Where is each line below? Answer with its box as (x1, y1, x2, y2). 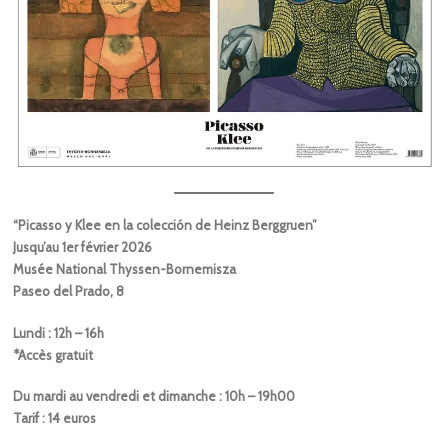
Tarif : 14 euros (13, 410, 97, 427)
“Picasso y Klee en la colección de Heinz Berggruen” (13, 217, 318, 234)
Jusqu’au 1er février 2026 (13, 239, 153, 256)
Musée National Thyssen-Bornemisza (13, 261, 237, 278)
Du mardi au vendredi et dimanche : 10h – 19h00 (13, 388, 296, 405)
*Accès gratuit (13, 346, 94, 363)
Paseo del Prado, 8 (13, 283, 125, 300)
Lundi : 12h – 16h (13, 324, 105, 341)
